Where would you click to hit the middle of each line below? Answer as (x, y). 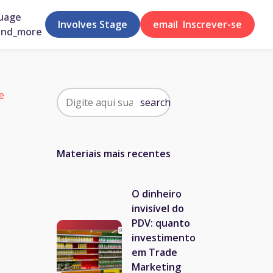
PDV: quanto (161, 223)
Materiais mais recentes (114, 153)
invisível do (158, 209)
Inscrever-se (210, 24)
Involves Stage (93, 24)
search (155, 102)
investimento (164, 238)
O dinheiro (157, 194)
